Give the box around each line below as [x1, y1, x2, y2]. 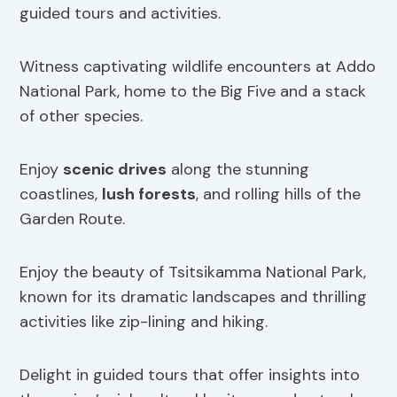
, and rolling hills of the [196, 183, 362, 206]
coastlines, [19, 183, 103, 206]
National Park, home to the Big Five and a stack [19, 81, 367, 103]
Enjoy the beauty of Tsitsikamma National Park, [19, 261, 367, 284]
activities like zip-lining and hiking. [19, 311, 269, 333]
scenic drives [63, 159, 167, 181]
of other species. [19, 105, 144, 128]
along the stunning [167, 159, 310, 181]
